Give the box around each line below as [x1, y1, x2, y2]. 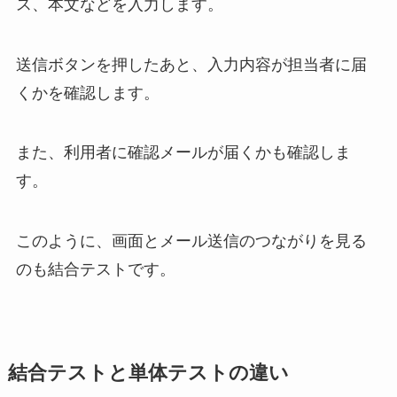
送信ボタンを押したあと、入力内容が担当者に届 [15, 55, 367, 74]
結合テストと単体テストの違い [7, 362, 289, 385]
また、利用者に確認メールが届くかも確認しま [15, 144, 351, 162]
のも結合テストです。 [15, 261, 175, 279]
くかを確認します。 [15, 83, 160, 102]
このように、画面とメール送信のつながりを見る [15, 232, 367, 251]
